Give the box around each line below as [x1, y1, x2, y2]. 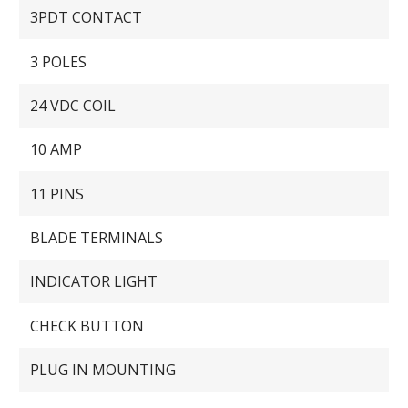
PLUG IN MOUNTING [30, 359, 177, 380]
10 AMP [30, 139, 83, 160]
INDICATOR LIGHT [30, 271, 158, 292]
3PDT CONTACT [30, 7, 143, 28]
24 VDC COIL [30, 95, 117, 116]
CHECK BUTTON [30, 315, 145, 336]
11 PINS [30, 183, 85, 204]
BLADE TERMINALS [30, 227, 164, 248]
